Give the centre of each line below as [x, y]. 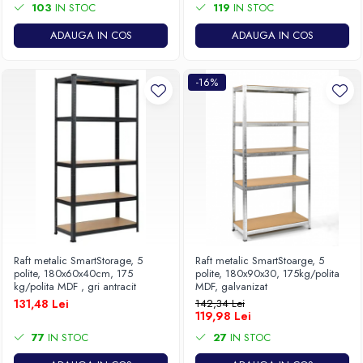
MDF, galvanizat [231, 286]
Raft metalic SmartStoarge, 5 [260, 261]
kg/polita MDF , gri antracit [75, 286]
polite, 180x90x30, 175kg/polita [267, 273]
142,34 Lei [220, 303]
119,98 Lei [223, 316]
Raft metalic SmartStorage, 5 [78, 261]
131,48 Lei [41, 304]
